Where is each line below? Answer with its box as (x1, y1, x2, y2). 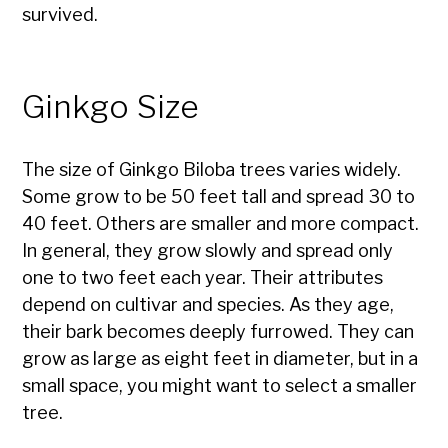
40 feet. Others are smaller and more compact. (22, 213, 420, 235)
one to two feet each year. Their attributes (22, 267, 384, 289)
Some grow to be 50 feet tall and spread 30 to (22, 186, 416, 208)
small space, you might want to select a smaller (22, 375, 418, 397)
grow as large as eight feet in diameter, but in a (22, 348, 419, 370)
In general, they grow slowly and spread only (22, 240, 394, 262)
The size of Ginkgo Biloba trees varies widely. (22, 159, 402, 181)
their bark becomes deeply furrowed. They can (22, 321, 415, 343)
